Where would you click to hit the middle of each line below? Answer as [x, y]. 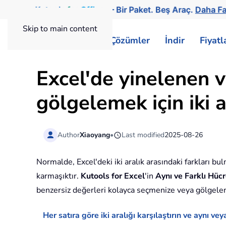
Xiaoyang [95, 135]
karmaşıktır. [59, 176]
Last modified [143, 135]
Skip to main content [60, 29]
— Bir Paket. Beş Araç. [150, 10]
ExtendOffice [79, 40]
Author [69, 135]
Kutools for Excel [113, 176]
